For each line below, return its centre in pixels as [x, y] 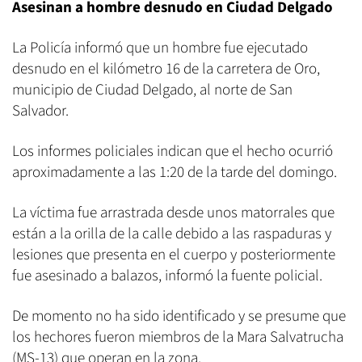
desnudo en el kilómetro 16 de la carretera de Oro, [166, 69]
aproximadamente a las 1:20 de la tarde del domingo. [175, 173]
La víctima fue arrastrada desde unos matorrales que [173, 213]
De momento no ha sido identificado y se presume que [179, 317]
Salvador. [40, 112]
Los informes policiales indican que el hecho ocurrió [173, 152]
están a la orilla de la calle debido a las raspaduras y [172, 234]
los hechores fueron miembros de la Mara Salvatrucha [178, 338]
